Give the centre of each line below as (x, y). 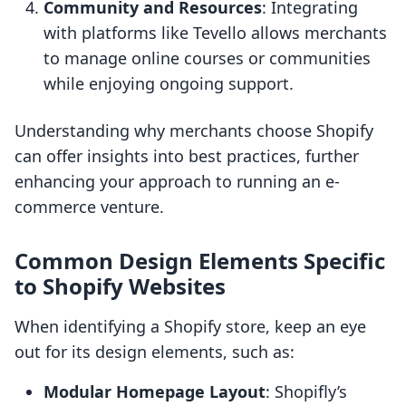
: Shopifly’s (306, 392)
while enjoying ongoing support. (169, 84)
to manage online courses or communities (207, 58)
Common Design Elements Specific (200, 261)
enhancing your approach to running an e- (177, 182)
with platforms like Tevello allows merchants (215, 33)
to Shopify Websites (120, 286)
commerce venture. (89, 207)
